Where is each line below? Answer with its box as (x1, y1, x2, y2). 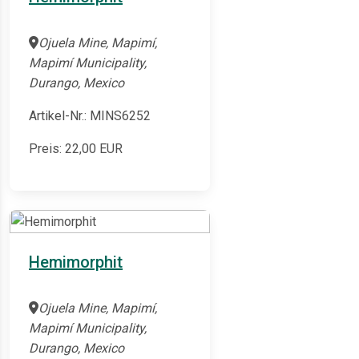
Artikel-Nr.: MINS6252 (29, 108, 151, 124)
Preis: (29, 141, 65, 157)
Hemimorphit (29, 252, 123, 272)
